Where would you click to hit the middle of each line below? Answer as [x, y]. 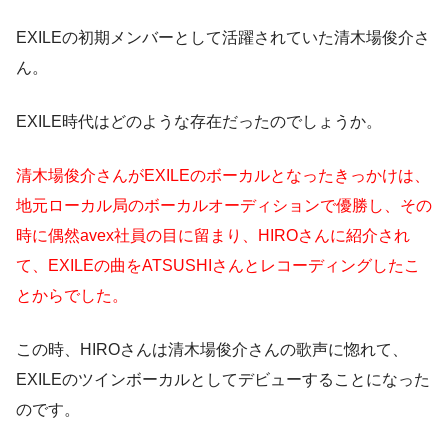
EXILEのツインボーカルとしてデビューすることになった [223, 380]
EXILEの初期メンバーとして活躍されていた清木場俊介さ [223, 38]
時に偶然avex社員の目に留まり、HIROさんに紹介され [213, 236]
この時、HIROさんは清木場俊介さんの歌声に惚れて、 [212, 350]
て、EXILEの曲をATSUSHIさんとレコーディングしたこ [218, 266]
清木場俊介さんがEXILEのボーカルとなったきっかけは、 [223, 176]
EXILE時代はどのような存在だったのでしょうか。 [199, 122]
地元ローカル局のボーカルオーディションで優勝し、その [224, 206]
